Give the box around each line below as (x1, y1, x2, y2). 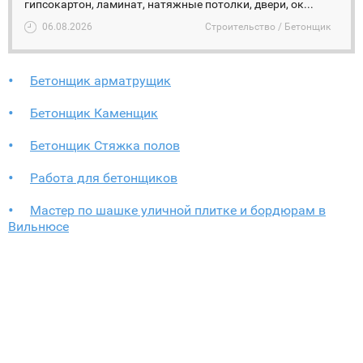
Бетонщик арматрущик (30, 73, 171, 88)
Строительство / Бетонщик (205, 21, 331, 32)
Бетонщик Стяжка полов (30, 138, 180, 153)
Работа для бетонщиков (30, 170, 177, 186)
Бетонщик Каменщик (30, 105, 158, 121)
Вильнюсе (8, 219, 69, 234)
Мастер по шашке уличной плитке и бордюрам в (30, 203, 326, 218)
